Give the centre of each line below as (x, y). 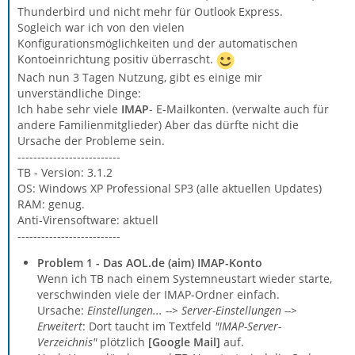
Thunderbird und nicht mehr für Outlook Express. (150, 11)
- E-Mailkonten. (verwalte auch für (239, 109)
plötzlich (122, 342)
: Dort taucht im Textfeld (149, 326)
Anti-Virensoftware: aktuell (88, 220)
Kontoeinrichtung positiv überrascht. (117, 59)
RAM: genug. (51, 204)
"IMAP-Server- (248, 326)
